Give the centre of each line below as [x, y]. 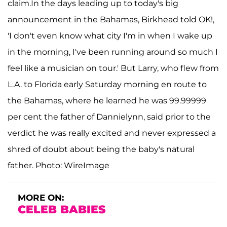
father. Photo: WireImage [59, 165]
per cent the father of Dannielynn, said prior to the [109, 117]
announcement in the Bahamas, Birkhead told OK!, [111, 20]
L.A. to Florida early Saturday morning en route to [107, 84]
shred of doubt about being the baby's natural [101, 149]
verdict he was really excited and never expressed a [112, 133]
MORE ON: [41, 198]
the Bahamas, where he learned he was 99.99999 [107, 101]
